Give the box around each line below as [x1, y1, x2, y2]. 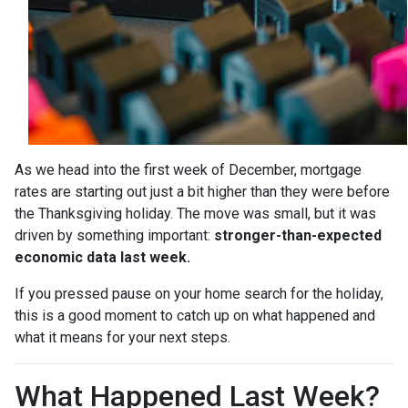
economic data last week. [15, 248, 190, 266]
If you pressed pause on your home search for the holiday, [15, 284, 383, 302]
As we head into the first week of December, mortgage [15, 160, 362, 178]
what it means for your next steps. [15, 328, 230, 346]
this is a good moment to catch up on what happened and [15, 306, 375, 324]
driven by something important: [15, 226, 214, 244]
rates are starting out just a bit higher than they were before [15, 182, 390, 200]
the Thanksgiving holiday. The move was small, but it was [15, 204, 376, 222]
